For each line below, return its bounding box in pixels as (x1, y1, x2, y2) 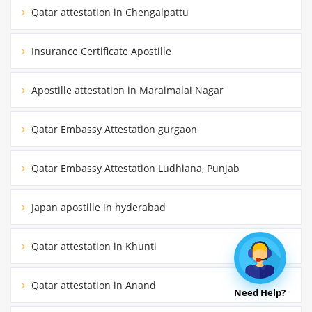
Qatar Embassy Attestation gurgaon (29, 122, 197, 136)
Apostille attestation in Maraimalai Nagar (29, 83, 224, 97)
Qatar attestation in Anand (29, 278, 156, 292)
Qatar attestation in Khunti (29, 239, 157, 253)
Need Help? (234, 286, 286, 299)
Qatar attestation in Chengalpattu (29, 5, 189, 19)
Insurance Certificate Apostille (29, 44, 171, 58)
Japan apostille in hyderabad (29, 200, 166, 214)
